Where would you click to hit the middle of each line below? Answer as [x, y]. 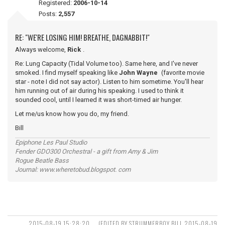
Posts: [48, 14]
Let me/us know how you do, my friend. [72, 114]
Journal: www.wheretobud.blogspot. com [73, 170]
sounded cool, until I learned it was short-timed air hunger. [98, 100]
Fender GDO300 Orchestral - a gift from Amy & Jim [86, 151]
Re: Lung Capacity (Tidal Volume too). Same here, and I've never [106, 64]
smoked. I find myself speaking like [67, 73]
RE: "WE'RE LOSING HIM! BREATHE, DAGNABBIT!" [82, 37]
